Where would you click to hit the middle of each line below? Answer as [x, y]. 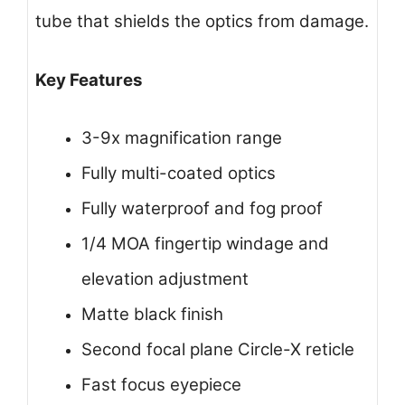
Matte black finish [152, 315]
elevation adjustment [165, 279]
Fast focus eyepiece [161, 385]
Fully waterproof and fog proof [202, 209]
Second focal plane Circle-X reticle [218, 350]
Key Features [89, 80]
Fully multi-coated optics [179, 174]
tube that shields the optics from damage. [202, 22]
